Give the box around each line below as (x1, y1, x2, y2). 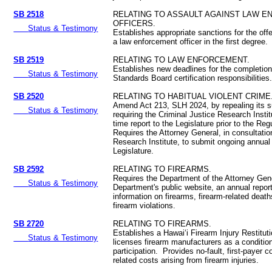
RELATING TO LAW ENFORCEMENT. (113, 55, 250, 65)
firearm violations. (113, 201, 176, 211)
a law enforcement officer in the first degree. (113, 37, 268, 47)
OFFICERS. (113, 19, 156, 29)
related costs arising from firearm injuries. (113, 256, 259, 265)
